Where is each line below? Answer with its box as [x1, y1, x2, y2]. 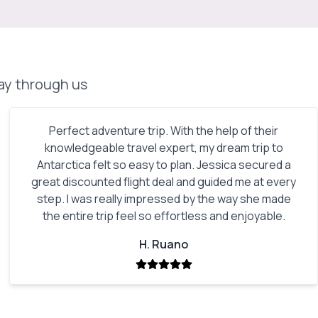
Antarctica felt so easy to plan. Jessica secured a [36, 157, 291, 172]
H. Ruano [139, 236, 189, 252]
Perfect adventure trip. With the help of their [49, 123, 279, 138]
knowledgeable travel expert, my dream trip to [44, 140, 283, 155]
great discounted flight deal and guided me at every [31, 174, 297, 190]
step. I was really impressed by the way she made [36, 191, 291, 207]
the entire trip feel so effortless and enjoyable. [42, 208, 285, 224]
